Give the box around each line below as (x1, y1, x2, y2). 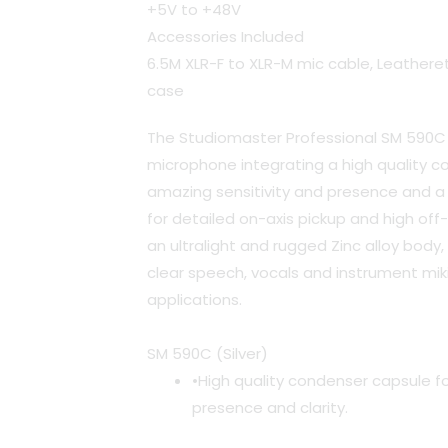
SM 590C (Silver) (147, 342, 268, 364)
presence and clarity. (192, 396, 348, 418)
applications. (147, 289, 242, 311)
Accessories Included (147, 26, 304, 48)
